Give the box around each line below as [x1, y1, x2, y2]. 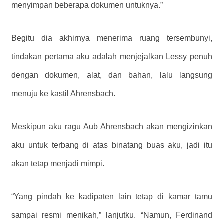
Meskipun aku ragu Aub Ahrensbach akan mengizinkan [11, 122, 212, 131]
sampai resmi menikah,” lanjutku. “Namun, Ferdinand [11, 211, 212, 220]
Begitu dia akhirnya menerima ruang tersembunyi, [11, 34, 212, 43]
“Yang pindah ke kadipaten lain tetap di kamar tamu [11, 192, 212, 201]
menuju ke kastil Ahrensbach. [11, 89, 115, 98]
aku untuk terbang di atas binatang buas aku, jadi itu [11, 141, 212, 150]
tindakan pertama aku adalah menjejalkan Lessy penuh [11, 52, 212, 61]
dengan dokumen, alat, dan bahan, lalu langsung [11, 71, 212, 80]
